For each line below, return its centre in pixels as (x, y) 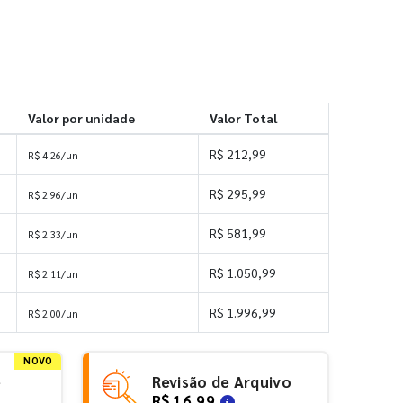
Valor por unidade (81, 117)
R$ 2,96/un (53, 194)
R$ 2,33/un (53, 234)
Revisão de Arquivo (221, 382)
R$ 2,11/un (53, 273)
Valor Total (243, 117)
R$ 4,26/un (53, 155)
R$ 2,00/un (53, 313)
